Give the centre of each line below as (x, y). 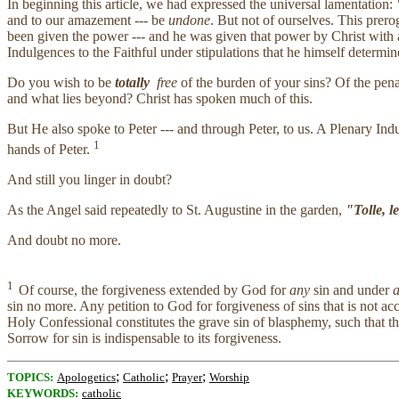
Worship (229, 378)
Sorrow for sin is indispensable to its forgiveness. (144, 338)
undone (189, 20)
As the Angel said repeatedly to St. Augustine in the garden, (176, 209)
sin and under (351, 290)
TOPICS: (30, 378)
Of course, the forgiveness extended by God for (154, 290)
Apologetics (86, 378)
